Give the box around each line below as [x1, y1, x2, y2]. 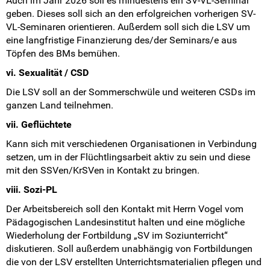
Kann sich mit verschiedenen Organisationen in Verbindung [6, 138, 257, 150]
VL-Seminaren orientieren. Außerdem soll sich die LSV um [6, 21, 250, 33]
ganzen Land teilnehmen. [6, 99, 113, 111]
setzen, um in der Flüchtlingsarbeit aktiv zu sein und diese [6, 151, 250, 163]
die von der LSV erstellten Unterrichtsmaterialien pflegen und [6, 256, 262, 268]
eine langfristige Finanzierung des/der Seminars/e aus [6, 34, 237, 46]
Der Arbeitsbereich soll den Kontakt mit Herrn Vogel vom [6, 203, 243, 215]
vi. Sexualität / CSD [6, 67, 89, 79]
